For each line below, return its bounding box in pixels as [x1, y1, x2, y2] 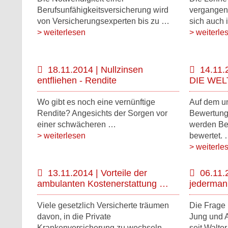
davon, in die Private [37, 212, 111, 221]
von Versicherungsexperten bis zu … [37, 17, 169, 25]
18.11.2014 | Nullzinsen [48, 65, 143, 75]
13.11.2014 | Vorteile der [48, 168, 147, 178]
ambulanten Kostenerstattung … [37, 179, 168, 189]
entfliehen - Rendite [37, 75, 117, 85]
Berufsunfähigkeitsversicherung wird [37, 6, 168, 14]
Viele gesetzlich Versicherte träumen [37, 201, 169, 210]
